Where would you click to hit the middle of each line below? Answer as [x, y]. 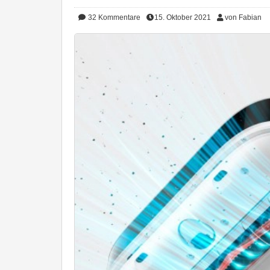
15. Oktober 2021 [183, 17]
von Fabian [243, 17]
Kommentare [119, 17]
